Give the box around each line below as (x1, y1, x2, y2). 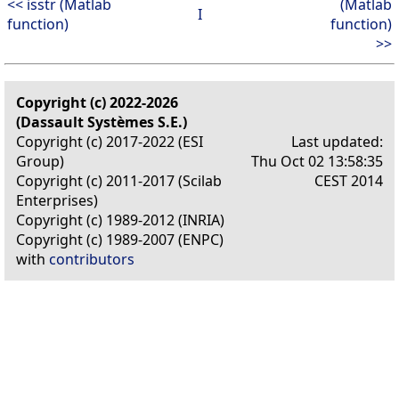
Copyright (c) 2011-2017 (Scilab (16, 170, 222, 191)
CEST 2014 (314, 170, 383, 191)
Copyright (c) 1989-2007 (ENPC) (16, 229, 224, 249)
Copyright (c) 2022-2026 (16, 92, 178, 112)
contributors (49, 248, 134, 269)
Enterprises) (16, 190, 98, 210)
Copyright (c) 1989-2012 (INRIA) (16, 209, 224, 230)
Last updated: (291, 131, 383, 151)
